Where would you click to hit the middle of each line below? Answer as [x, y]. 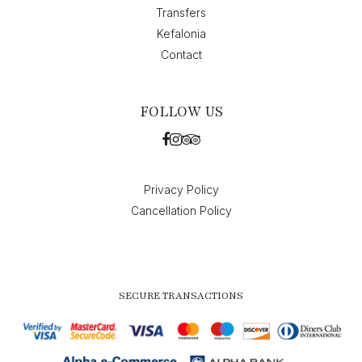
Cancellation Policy [181, 210]
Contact [181, 54]
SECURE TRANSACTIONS [181, 295]
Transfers [181, 12]
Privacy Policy [181, 189]
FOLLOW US [181, 111]
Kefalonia [181, 33]
